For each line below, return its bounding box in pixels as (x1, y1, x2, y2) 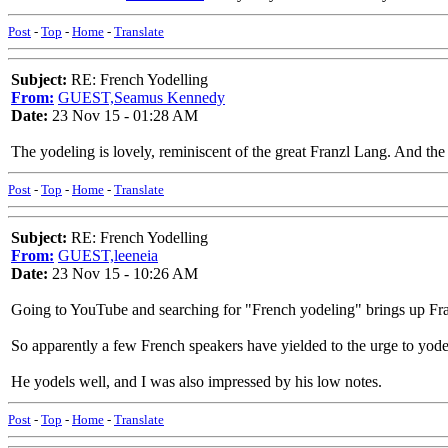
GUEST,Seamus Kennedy (58, 89, 225, 106)
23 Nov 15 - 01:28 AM (48, 107, 198, 124)
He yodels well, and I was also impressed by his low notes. (11, 373, 382, 390)
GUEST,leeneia (58, 247, 158, 264)
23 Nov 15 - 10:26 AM (48, 265, 198, 282)
